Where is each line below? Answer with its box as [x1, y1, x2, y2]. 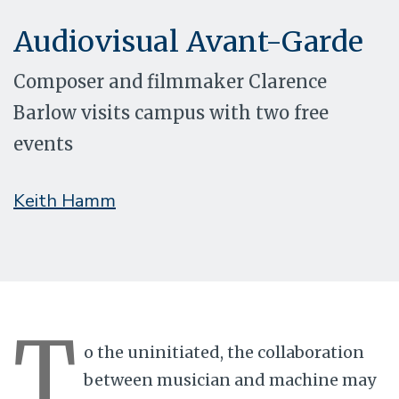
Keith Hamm [13, 188, 116, 213]
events [13, 132, 73, 155]
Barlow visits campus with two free [13, 101, 329, 124]
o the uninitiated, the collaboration [84, 341, 364, 362]
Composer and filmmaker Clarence [13, 69, 327, 93]
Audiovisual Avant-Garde [13, 23, 364, 60]
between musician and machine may [84, 369, 376, 390]
